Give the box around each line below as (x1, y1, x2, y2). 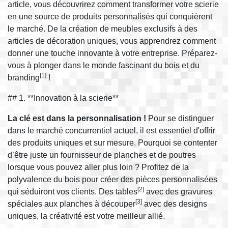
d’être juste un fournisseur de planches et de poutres (8, 150, 196, 159)
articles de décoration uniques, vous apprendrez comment (8, 36, 216, 45)
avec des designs (142, 199, 207, 208)
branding (8, 73, 40, 82)
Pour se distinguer (146, 113, 214, 123)
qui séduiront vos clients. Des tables (8, 187, 137, 196)
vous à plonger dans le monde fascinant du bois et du (8, 61, 199, 70)
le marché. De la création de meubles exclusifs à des (8, 24, 197, 33)
